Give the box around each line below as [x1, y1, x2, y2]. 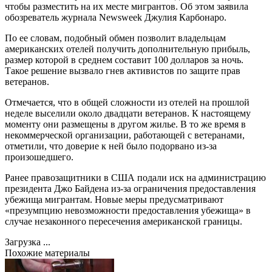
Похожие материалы [5, 247, 90, 258]
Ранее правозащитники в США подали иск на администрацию [5, 172, 266, 183]
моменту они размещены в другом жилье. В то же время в [5, 118, 246, 129]
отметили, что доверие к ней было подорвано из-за [5, 140, 217, 151]
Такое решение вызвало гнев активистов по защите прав [5, 65, 240, 76]
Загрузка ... [5, 236, 50, 247]
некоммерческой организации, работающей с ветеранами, [5, 129, 245, 140]
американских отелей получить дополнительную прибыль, [5, 43, 250, 54]
